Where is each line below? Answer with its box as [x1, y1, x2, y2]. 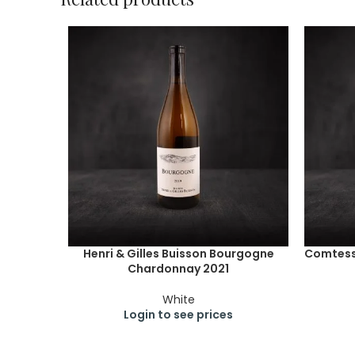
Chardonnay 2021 [128, 261, 229, 277]
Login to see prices [124, 307, 233, 323]
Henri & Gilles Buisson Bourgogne [82, 246, 274, 261]
